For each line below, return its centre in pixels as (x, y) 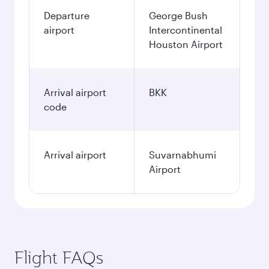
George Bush (178, 15)
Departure (67, 15)
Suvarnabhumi (183, 155)
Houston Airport (186, 44)
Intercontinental (186, 30)
